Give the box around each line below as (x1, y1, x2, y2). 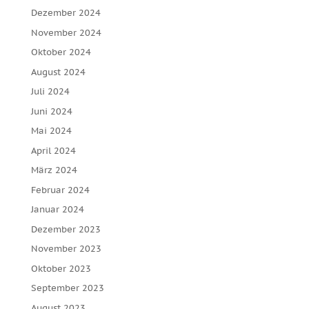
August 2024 (30, 66, 86, 78)
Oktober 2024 (30, 46, 91, 58)
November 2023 (30, 243, 101, 255)
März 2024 (30, 164, 77, 176)
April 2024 (30, 144, 76, 157)
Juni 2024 (30, 105, 72, 117)
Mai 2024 (30, 125, 72, 137)
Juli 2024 (30, 86, 70, 97)
